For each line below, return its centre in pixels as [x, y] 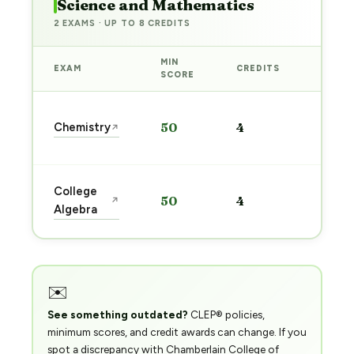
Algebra [75, 209]
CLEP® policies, [226, 314]
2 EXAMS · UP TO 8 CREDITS [122, 23]
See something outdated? [117, 314]
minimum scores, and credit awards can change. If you [177, 332]
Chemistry [82, 127]
